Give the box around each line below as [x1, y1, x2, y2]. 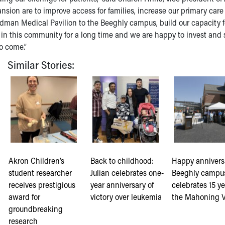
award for [9, 191, 41, 202]
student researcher [9, 167, 72, 178]
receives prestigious [9, 179, 76, 190]
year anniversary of [90, 179, 154, 190]
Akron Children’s [9, 155, 65, 166]
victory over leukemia [90, 191, 162, 202]
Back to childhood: [90, 155, 154, 166]
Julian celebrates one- [90, 167, 164, 178]
